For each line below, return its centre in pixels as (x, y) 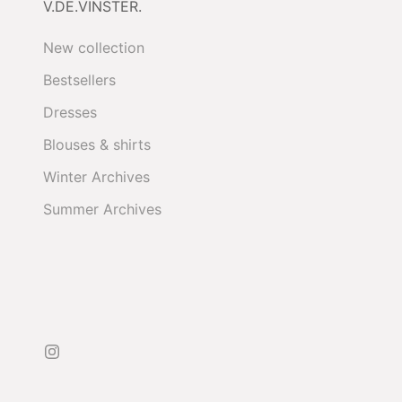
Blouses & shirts (97, 144)
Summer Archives (102, 209)
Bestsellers (79, 79)
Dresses (70, 112)
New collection (94, 47)
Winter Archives (96, 176)
